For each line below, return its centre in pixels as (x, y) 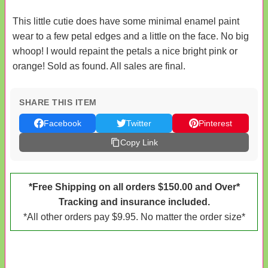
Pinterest (215, 123)
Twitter (139, 123)
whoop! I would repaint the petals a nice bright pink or (125, 51)
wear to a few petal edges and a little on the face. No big (131, 36)
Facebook (62, 123)
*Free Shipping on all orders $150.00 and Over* (134, 187)
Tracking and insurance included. (134, 202)
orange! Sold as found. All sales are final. (99, 66)
